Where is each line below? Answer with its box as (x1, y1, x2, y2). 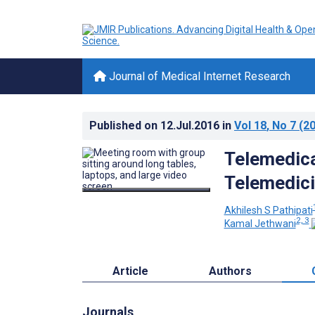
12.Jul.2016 (160, 119, 222, 132)
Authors (208, 264, 252, 278)
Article (112, 264, 148, 278)
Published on (89, 119, 160, 132)
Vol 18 (234, 119, 266, 132)
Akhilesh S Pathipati (224, 204, 313, 216)
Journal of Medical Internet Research (106, 70, 290, 83)
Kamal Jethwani (224, 218, 296, 230)
